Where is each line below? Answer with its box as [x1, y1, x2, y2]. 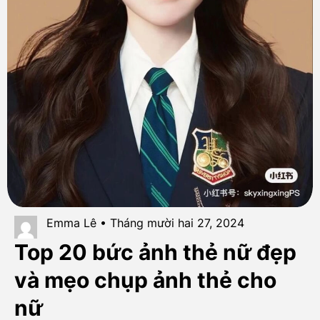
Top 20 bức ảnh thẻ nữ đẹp [14, 239, 296, 266]
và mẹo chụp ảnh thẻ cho [14, 267, 276, 294]
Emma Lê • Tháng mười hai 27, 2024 [46, 216, 245, 231]
